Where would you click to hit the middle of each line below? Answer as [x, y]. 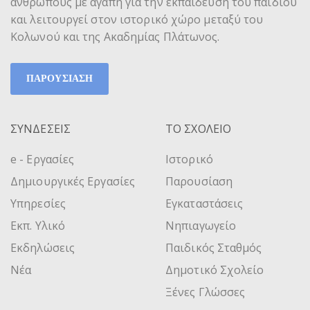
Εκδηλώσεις [43, 247]
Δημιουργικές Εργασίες [73, 181]
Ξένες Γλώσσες [206, 292]
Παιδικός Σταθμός [214, 247]
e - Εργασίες [43, 159]
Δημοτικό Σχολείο [215, 270]
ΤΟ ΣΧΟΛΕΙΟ [198, 128]
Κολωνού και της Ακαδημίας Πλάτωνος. [115, 36]
